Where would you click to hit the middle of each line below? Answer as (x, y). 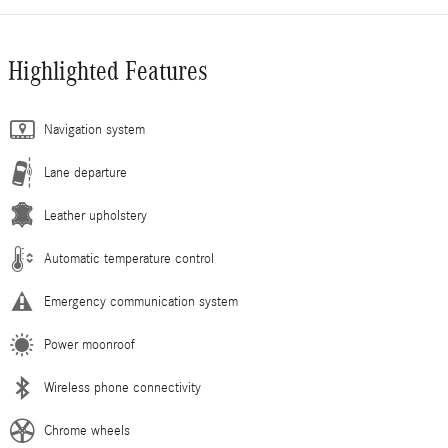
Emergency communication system (141, 302)
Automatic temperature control (129, 259)
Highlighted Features (108, 71)
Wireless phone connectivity (122, 388)
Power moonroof (89, 345)
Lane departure (85, 173)
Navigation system (94, 130)
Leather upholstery (95, 216)
